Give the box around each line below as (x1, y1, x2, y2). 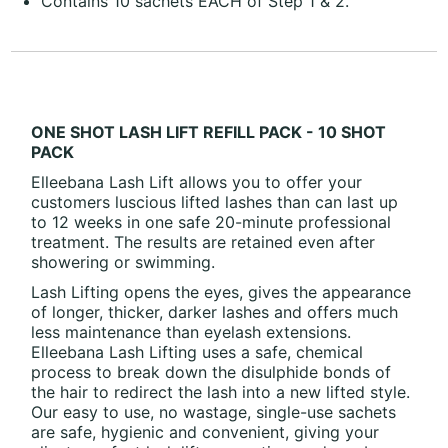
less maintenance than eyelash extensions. (31, 321, 352, 342)
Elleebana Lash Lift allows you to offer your (31, 171, 363, 192)
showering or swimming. (31, 251, 216, 272)
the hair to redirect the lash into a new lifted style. (31, 381, 411, 402)
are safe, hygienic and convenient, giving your (31, 421, 380, 442)
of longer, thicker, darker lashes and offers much (31, 301, 399, 322)
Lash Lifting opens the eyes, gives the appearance (31, 281, 412, 302)
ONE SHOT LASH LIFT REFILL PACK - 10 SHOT (31, 121, 387, 142)
